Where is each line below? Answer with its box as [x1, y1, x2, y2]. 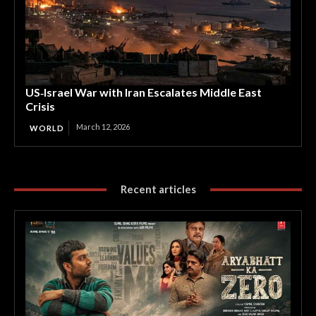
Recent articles [120, 183, 196, 195]
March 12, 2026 [76, 122, 130, 131]
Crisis [25, 99, 55, 113]
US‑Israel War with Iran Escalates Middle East [25, 85, 262, 99]
